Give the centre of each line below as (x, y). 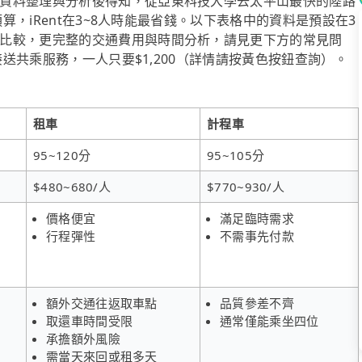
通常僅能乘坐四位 (269, 320)
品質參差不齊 (257, 303)
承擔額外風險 (83, 338)
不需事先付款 (257, 236)
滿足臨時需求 (257, 218)
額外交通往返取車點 (102, 303)
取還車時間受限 (90, 320)
